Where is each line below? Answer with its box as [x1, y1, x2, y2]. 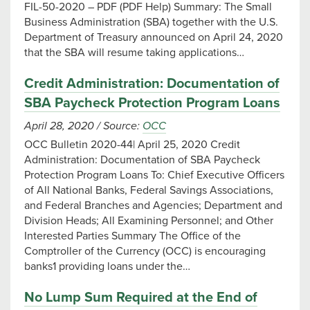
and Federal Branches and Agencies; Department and [24, 199, 282, 212]
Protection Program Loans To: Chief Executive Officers [24, 168, 284, 182]
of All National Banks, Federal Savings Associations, [24, 183, 273, 197]
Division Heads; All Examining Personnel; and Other [24, 214, 273, 228]
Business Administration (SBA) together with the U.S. [24, 15, 278, 29]
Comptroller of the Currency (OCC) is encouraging [24, 244, 266, 258]
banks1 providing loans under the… [24, 259, 190, 273]
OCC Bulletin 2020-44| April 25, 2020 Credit [24, 138, 240, 152]
